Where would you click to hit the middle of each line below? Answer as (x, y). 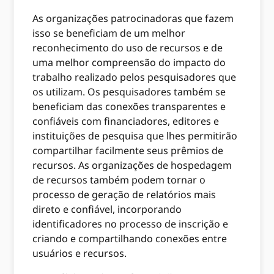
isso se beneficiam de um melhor (109, 33)
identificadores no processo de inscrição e (131, 224)
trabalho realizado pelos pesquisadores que (135, 77)
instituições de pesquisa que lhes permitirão (135, 135)
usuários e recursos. (81, 253)
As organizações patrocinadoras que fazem (133, 18)
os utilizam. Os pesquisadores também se (129, 91)
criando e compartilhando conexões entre (130, 238)
